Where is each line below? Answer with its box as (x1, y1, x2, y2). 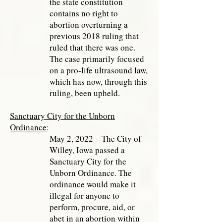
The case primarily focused (50, 53, 144, 64)
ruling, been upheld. (50, 87, 120, 99)
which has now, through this (50, 76, 147, 87)
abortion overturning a (50, 19, 128, 30)
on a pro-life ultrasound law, (50, 64, 148, 76)
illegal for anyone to (50, 190, 119, 201)
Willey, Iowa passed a (50, 144, 125, 156)
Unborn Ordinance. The (50, 167, 132, 178)
